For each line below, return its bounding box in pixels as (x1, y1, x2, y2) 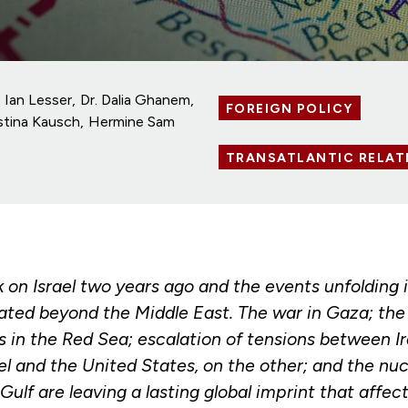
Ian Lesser (5, 90, 73, 108)
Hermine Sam (88, 112, 176, 130)
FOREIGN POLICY (225, 101, 353, 117)
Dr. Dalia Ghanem (80, 90, 191, 108)
